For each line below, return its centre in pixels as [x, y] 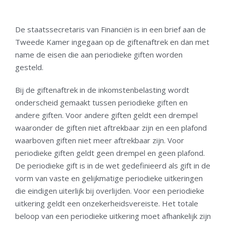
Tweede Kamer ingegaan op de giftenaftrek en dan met [112, 42]
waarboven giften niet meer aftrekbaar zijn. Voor [100, 140]
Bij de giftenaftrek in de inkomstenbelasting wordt [102, 90]
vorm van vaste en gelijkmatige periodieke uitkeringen [109, 178]
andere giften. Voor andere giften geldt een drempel [106, 115]
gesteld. [29, 67]
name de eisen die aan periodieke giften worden [99, 54]
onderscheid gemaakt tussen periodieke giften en [101, 102]
